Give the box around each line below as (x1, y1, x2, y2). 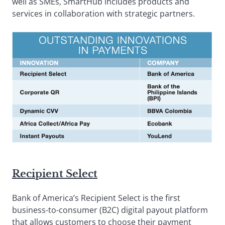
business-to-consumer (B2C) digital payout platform (12, 204, 208, 216)
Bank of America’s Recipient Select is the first (12, 192, 180, 204)
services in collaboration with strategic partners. (12, 8, 195, 19)
